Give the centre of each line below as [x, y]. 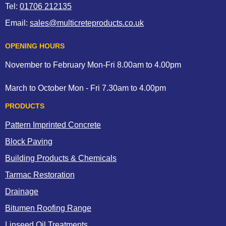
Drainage [22, 191]
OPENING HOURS [35, 46]
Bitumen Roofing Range [48, 208]
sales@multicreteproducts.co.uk [87, 23]
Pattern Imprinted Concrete [53, 125]
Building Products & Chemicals [61, 158]
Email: [17, 23]
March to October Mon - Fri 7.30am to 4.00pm [86, 88]
